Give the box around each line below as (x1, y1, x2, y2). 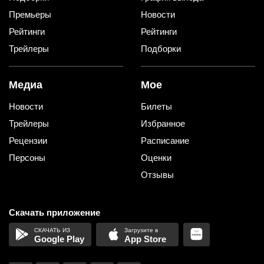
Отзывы (141, 169, 174, 180)
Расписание (141, 135, 189, 146)
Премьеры (9, 9, 51, 19)
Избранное (141, 118, 185, 128)
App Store (124, 233, 167, 244)
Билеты (141, 101, 172, 111)
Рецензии (9, 135, 47, 146)
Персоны (9, 152, 45, 163)
